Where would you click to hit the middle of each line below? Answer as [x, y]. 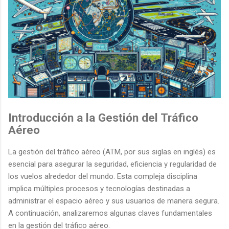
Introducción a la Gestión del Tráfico [103, 117]
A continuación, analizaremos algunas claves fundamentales [110, 213]
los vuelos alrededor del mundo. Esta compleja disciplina [103, 176]
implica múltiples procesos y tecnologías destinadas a [99, 188]
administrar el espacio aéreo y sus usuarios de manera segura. [114, 201]
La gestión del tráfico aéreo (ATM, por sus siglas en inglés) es [112, 152]
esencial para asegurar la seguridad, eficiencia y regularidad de [112, 164]
